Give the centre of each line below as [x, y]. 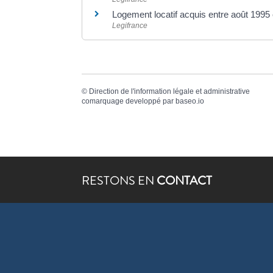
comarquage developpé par [129, 101]
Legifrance [130, 26]
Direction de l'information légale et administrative [170, 91]
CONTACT [185, 181]
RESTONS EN [119, 181]
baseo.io [190, 101]
